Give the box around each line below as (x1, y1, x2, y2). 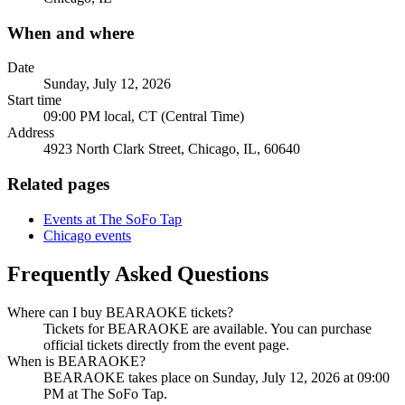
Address (7, 125, 54, 141)
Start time (7, 92, 61, 108)
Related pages (7, 174, 109, 194)
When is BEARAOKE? (7, 353, 146, 369)
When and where (7, 23, 134, 42)
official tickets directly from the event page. (43, 336, 289, 353)
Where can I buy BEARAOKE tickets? (7, 304, 233, 320)
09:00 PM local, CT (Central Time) (43, 108, 244, 125)
